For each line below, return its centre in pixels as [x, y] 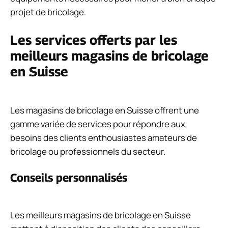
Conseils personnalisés [69, 178]
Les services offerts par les [94, 40]
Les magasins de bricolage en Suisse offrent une [105, 110]
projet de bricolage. [48, 12]
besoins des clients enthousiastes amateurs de [104, 137]
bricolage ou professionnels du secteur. [88, 151]
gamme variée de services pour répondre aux [98, 124]
